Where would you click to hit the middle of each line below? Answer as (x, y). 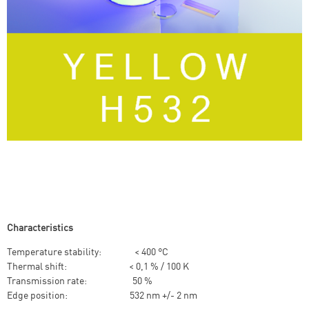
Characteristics (40, 227)
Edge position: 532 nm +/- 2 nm (102, 295)
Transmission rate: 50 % (80, 280)
